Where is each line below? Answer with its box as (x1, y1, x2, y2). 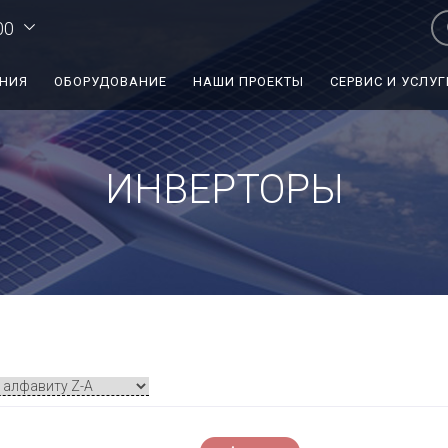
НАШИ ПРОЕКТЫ (192, 74, 304, 89)
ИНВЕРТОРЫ (104, 166, 344, 213)
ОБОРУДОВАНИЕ (53, 74, 167, 89)
